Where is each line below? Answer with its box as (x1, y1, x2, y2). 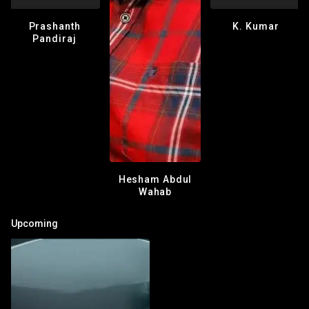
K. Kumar (232, 21, 279, 32)
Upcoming (11, 217, 58, 229)
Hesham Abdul (118, 174, 192, 186)
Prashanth (28, 21, 81, 32)
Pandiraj (32, 33, 77, 45)
